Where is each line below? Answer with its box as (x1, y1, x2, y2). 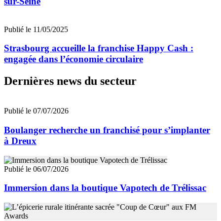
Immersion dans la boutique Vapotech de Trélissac (4, 183, 206, 193)
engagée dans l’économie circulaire (4, 54, 143, 65)
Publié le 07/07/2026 (4, 107, 69, 115)
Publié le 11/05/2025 (4, 25, 68, 34)
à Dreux (4, 135, 37, 146)
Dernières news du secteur (4, 74, 137, 88)
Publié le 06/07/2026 (4, 164, 69, 173)
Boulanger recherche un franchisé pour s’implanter (4, 124, 210, 135)
